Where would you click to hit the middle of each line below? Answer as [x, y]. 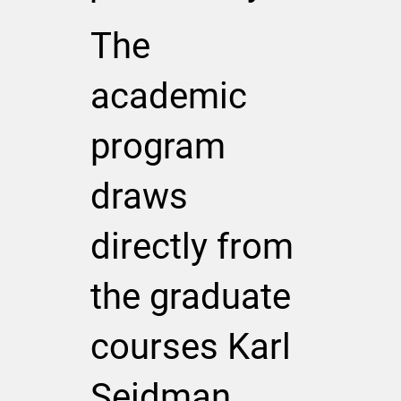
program [158, 147]
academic [168, 97]
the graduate [190, 297]
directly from [192, 247]
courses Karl [190, 347]
